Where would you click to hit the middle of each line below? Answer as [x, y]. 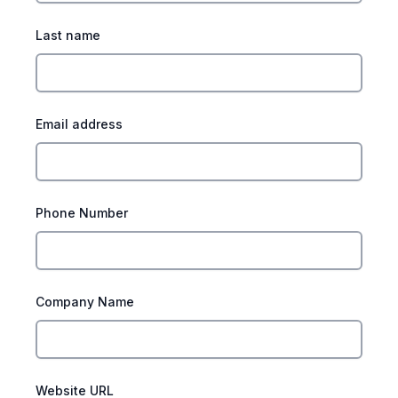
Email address [79, 124]
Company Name [85, 302]
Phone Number [82, 213]
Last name [68, 35]
